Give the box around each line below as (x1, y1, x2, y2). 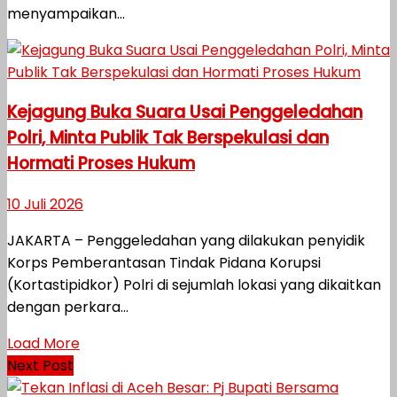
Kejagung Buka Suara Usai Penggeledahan (7, 100, 362, 125)
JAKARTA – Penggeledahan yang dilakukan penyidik (7, 230, 365, 252)
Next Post (7, 355, 74, 377)
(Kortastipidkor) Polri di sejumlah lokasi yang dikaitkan (7, 275, 381, 296)
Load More (7, 333, 80, 354)
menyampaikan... (7, 3, 125, 24)
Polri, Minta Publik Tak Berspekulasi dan (7, 126, 329, 151)
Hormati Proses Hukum (7, 152, 195, 176)
